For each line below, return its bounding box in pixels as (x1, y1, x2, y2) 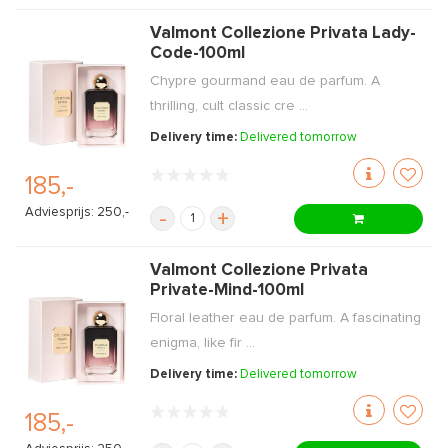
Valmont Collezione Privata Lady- (150, 25, 417, 42)
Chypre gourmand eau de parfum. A (150, 74, 381, 88)
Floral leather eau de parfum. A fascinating (150, 311, 422, 325)
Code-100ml (150, 45, 246, 62)
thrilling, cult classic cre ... (150, 99, 309, 113)
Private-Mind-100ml (150, 282, 305, 299)
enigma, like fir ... (150, 336, 256, 350)
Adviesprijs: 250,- (25, 206, 129, 220)
